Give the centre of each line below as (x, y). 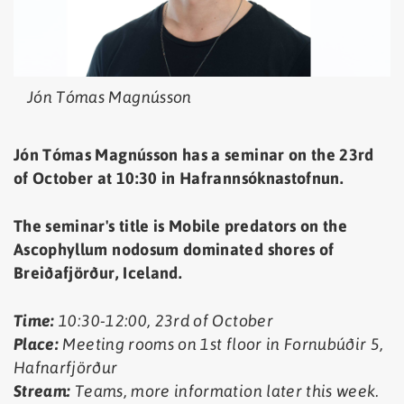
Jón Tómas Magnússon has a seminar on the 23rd (194, 155)
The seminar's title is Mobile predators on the (181, 226)
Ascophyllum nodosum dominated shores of (174, 250)
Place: (38, 344)
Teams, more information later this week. (227, 391)
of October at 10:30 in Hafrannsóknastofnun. (183, 179)
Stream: (44, 391)
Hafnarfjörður (66, 368)
